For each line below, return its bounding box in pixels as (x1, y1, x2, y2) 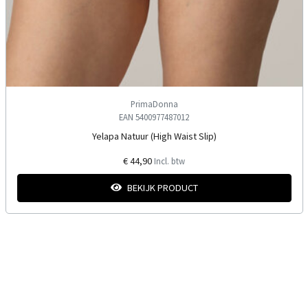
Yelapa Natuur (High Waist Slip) (91, 129, 217, 142)
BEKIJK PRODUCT (126, 181, 198, 194)
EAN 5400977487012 (119, 111, 189, 122)
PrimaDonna (130, 98, 178, 109)
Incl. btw (154, 155, 185, 166)
